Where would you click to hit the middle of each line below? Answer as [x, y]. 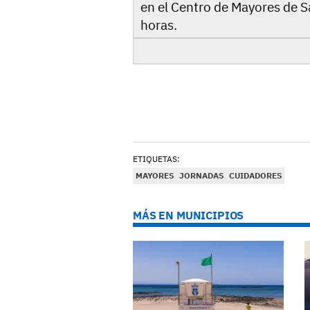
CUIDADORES [255, 175]
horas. [159, 25]
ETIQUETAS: [156, 158]
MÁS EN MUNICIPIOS [189, 215]
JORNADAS [201, 175]
